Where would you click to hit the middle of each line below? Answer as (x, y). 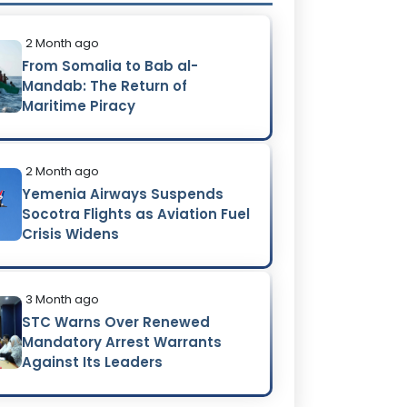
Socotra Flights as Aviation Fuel (136, 213)
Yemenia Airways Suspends (123, 194)
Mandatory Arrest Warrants (122, 342)
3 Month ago (63, 299)
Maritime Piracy (79, 105)
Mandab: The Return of (105, 85)
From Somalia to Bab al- (110, 65)
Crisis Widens (71, 233)
